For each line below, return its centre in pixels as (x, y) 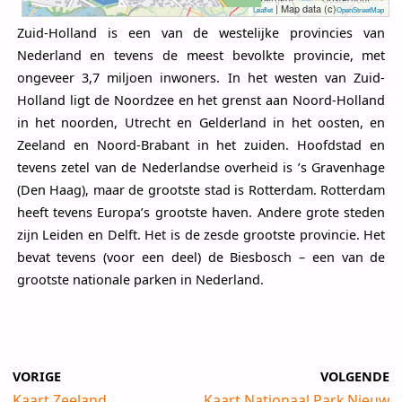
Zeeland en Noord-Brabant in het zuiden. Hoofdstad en (201, 144)
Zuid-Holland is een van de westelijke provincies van (201, 32)
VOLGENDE (354, 377)
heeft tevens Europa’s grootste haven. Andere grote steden (201, 212)
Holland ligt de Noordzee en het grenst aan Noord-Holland (201, 100)
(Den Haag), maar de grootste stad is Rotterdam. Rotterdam (201, 189)
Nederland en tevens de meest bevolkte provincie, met (201, 55)
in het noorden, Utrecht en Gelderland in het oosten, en (201, 122)
